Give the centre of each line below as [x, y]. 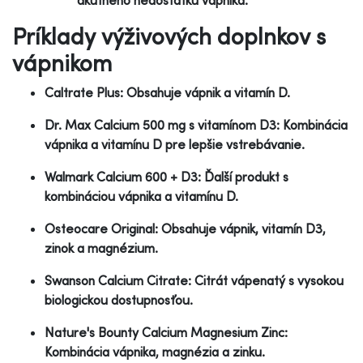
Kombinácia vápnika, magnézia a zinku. [155, 351]
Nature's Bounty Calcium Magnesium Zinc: [166, 332]
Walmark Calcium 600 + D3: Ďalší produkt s [167, 176]
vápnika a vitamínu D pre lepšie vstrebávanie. [175, 144]
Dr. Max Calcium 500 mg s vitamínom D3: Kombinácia [196, 124]
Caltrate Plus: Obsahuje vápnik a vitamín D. [167, 92]
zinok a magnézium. [101, 248]
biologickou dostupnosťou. [119, 299]
